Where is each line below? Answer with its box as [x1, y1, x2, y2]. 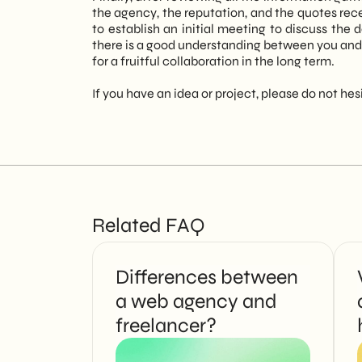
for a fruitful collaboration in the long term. [92, 53, 335, 69]
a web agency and [116, 289, 277, 314]
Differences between [116, 265, 298, 290]
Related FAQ [92, 213, 205, 238]
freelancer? [116, 314, 217, 339]
